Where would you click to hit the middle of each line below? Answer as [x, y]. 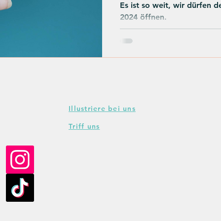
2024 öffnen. [143, 17]
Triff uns [84, 127]
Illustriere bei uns [102, 109]
